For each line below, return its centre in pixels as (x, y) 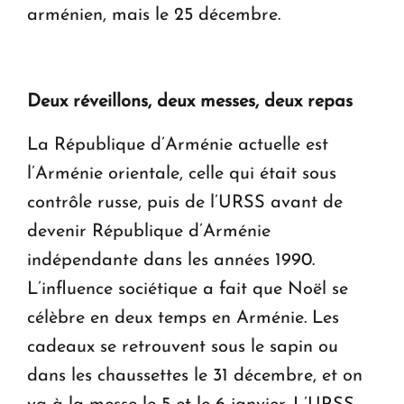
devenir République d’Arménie (149, 231)
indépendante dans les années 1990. (171, 260)
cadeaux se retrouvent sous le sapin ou (183, 347)
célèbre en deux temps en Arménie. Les (183, 318)
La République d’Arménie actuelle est (178, 145)
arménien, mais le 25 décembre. (154, 15)
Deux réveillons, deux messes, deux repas (190, 101)
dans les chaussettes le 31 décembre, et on (195, 376)
